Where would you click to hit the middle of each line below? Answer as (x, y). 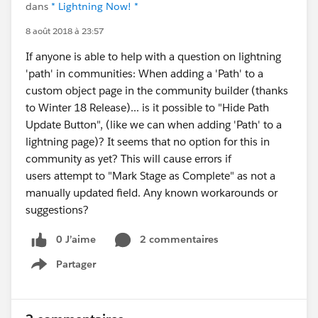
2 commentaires (179, 239)
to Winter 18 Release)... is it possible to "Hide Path (147, 108)
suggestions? (59, 210)
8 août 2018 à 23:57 (65, 31)
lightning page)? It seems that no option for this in (148, 142)
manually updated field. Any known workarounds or (152, 193)
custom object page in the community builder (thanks (157, 91)
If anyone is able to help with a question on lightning (153, 56)
